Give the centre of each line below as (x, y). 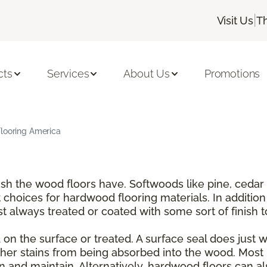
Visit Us (235, 20)
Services (68, 74)
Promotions (232, 74)
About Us (147, 74)
